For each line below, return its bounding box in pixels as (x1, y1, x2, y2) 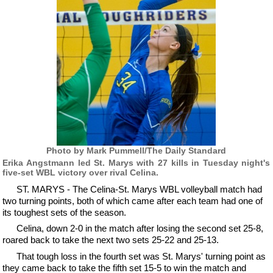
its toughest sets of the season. (2, 207, 127, 218)
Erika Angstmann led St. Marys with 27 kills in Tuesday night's (2, 157, 271, 168)
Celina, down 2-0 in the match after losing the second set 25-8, (16, 223, 263, 233)
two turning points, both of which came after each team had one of (2, 195, 263, 206)
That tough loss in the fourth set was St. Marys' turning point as (16, 250, 266, 261)
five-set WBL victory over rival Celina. (2, 167, 159, 177)
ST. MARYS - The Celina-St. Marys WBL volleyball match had (16, 183, 262, 194)
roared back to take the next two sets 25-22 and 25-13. (2, 235, 219, 245)
